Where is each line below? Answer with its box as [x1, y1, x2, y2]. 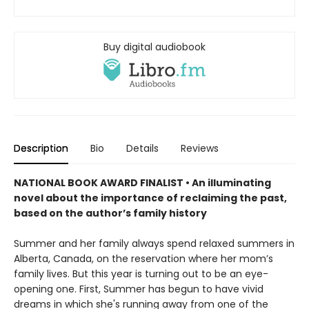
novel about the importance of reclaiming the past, [14, 190, 287, 205]
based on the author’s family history [14, 206, 207, 220]
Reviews [181, 141, 219, 155]
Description [14, 141, 68, 155]
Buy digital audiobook [103, 40, 206, 54]
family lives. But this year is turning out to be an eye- [14, 266, 268, 281]
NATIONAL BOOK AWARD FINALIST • [14, 175, 192, 190]
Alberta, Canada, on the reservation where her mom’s [14, 251, 273, 266]
